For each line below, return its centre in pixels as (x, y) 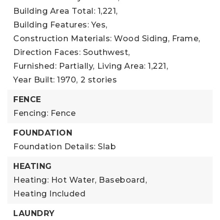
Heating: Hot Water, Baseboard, (80, 180)
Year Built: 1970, (46, 80)
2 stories (98, 80)
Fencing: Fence (44, 113)
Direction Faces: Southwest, (72, 52)
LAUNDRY (34, 213)
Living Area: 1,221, (132, 66)
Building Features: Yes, (60, 25)
